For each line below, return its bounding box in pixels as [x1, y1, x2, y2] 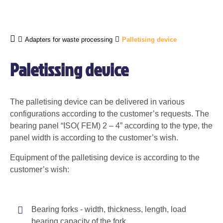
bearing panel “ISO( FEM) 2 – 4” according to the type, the [10, 121, 213, 130]
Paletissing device [10, 57, 128, 82]
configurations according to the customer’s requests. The [10, 110, 209, 118]
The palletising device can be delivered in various [10, 98, 185, 106]
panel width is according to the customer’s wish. [10, 133, 178, 142]
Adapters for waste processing [25, 35, 112, 43]
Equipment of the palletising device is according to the [10, 153, 200, 162]
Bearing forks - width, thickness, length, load [31, 205, 186, 214]
